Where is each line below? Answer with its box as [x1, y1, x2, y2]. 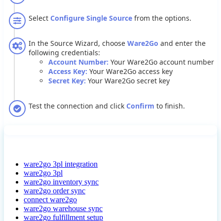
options [165, 13, 189, 23]
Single [86, 13, 107, 23]
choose [102, 38, 125, 48]
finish [165, 101, 183, 111]
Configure [50, 13, 84, 23]
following [29, 48, 59, 58]
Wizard [75, 38, 98, 48]
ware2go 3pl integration [24, 160, 98, 169]
